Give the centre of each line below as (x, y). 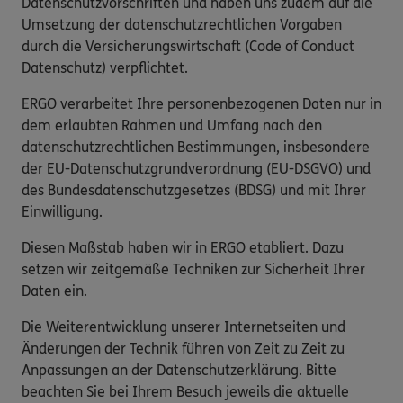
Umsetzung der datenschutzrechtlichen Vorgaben (182, 24)
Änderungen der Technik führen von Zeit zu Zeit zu (183, 348)
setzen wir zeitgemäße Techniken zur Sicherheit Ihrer (193, 269)
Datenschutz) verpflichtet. (105, 67)
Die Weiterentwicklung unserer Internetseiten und (184, 327)
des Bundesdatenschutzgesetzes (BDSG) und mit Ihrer (194, 190)
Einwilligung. (62, 211)
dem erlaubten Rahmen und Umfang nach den (172, 125)
